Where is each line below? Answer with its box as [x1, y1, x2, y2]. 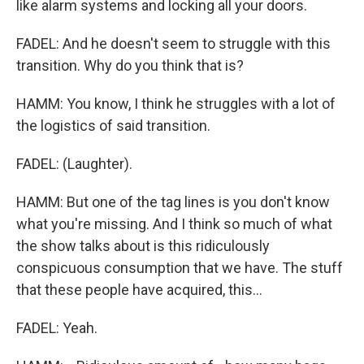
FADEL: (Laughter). [16, 155, 132, 172]
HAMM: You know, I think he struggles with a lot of [16, 95, 336, 112]
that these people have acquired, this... [16, 281, 262, 298]
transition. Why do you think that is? [16, 57, 244, 74]
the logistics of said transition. [16, 117, 210, 134]
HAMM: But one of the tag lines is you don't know [16, 193, 330, 210]
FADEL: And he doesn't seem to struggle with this [16, 35, 331, 52]
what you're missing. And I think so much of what [16, 215, 332, 232]
